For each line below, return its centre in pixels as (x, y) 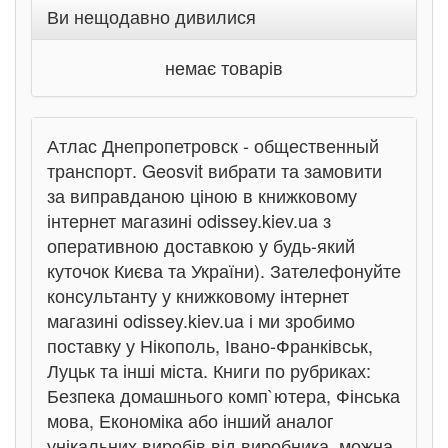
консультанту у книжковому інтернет (198, 295)
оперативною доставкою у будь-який (201, 245)
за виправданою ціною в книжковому (202, 195)
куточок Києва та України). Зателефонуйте (224, 270)
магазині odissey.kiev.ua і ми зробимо (201, 320)
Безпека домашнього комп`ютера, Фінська (223, 395)
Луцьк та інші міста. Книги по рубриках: (209, 370)
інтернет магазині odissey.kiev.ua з (189, 220)
